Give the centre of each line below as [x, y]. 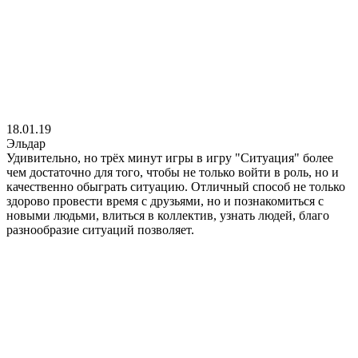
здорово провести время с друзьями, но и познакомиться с [165, 201]
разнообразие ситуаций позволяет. [100, 229]
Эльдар [26, 143]
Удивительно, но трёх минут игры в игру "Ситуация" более [170, 157]
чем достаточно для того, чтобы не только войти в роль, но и [173, 172]
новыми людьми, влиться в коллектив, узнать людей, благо [168, 215]
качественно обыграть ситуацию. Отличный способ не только [176, 186]
